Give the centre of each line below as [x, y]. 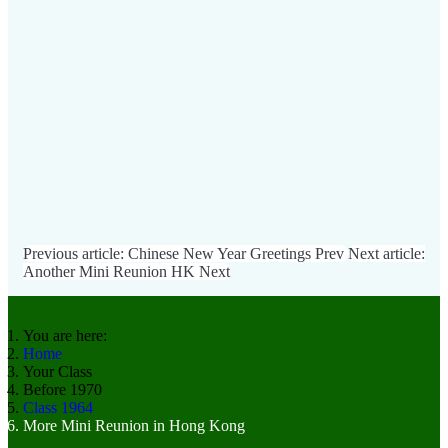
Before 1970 [62, 390]
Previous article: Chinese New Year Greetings [169, 254]
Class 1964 [58, 408]
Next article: [386, 254]
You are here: [69, 336]
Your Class [57, 372]
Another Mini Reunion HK [111, 272]
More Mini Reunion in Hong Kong [134, 426]
